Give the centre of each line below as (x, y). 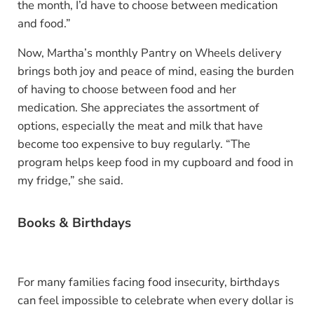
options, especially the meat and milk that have (140, 126)
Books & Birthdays (74, 223)
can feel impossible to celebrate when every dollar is (155, 301)
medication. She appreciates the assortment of (138, 108)
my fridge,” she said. (70, 181)
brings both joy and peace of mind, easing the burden (155, 71)
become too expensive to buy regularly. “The (134, 144)
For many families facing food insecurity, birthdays (148, 282)
